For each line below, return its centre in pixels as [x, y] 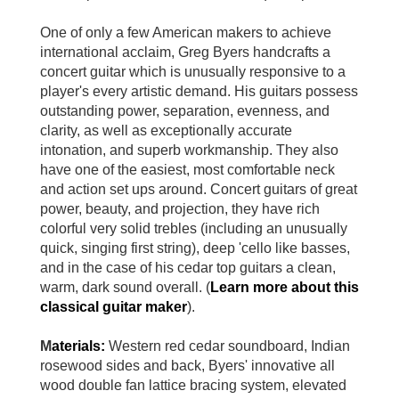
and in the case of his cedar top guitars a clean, [188, 268]
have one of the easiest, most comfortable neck [187, 170]
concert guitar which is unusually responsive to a [193, 72]
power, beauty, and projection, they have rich [180, 209]
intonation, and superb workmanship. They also [189, 151]
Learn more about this [285, 288]
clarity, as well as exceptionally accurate [166, 131]
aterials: [78, 346]
